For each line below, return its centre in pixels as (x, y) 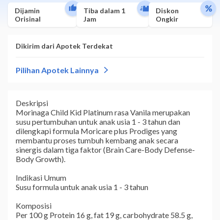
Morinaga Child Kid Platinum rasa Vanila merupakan (103, 112)
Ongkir (167, 19)
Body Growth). (41, 159)
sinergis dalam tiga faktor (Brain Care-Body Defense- (105, 150)
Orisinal (28, 19)
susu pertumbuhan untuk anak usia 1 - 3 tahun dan (98, 122)
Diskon (167, 11)
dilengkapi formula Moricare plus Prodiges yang (96, 131)
